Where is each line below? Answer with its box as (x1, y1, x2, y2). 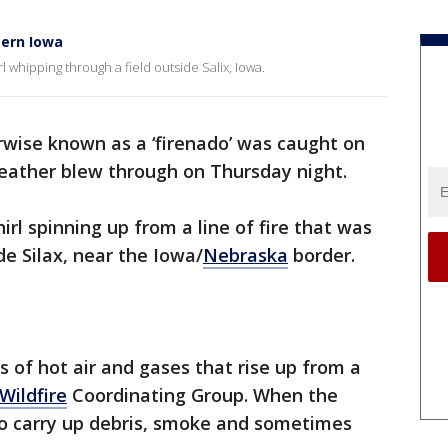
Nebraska (203, 243, 288, 267)
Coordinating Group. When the (67, 383, 338, 407)
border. (288, 243, 360, 267)
